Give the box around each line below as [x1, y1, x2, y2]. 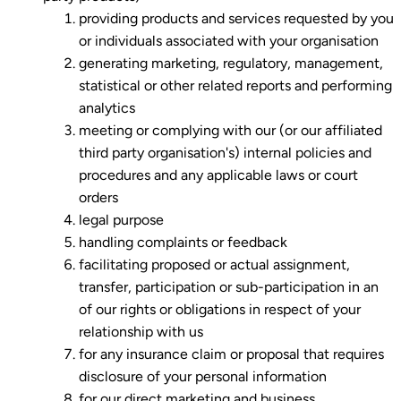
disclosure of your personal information [79, 367, 327, 385]
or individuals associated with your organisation [79, 31, 379, 49]
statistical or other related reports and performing [79, 76, 392, 94]
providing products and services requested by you [79, 9, 394, 27]
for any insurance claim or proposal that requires [79, 345, 384, 363]
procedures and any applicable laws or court [79, 166, 358, 183]
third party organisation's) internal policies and [79, 143, 371, 161]
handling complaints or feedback [79, 233, 287, 251]
